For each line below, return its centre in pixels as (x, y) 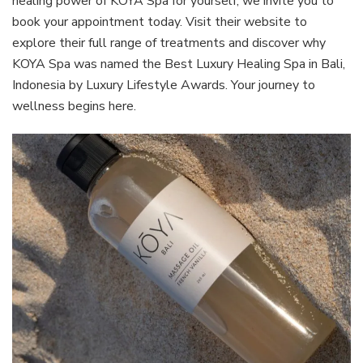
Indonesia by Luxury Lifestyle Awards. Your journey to (164, 85)
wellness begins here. (74, 107)
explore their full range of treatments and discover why (169, 43)
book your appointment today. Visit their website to (160, 22)
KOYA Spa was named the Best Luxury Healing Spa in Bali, (179, 64)
